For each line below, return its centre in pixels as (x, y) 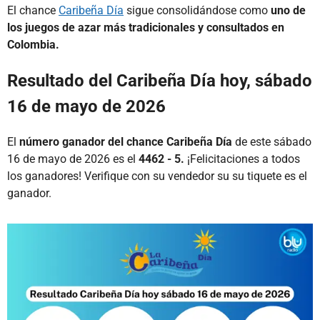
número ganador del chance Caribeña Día (126, 141)
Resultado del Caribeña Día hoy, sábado (160, 80)
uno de (288, 10)
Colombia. (33, 44)
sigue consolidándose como (197, 10)
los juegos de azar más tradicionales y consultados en (146, 27)
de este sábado (272, 141)
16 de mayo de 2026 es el (73, 159)
